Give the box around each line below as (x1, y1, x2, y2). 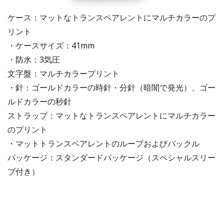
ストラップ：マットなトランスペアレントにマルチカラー (7, 109, 215, 121)
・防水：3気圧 (7, 53, 60, 65)
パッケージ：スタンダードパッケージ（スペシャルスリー (7, 151, 215, 163)
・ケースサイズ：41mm (7, 39, 94, 51)
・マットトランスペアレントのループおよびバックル (7, 137, 199, 149)
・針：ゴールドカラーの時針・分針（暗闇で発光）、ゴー (7, 81, 215, 93)
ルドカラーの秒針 (7, 95, 71, 107)
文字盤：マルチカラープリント (7, 67, 119, 79)
